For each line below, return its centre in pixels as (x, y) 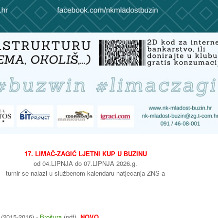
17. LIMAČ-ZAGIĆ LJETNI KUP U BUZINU (85, 153)
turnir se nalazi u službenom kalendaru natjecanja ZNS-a (85, 173)
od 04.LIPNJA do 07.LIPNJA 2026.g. (85, 163)
